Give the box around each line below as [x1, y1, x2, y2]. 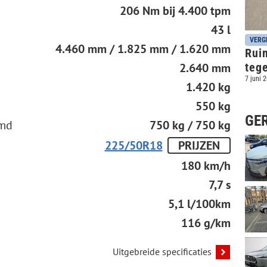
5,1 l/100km [167, 196, 231, 212]
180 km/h [181, 158, 231, 174]
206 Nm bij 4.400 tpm [119, 3, 231, 19]
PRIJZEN [178, 138, 220, 154]
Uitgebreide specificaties [112, 246, 212, 258]
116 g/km [181, 215, 231, 231]
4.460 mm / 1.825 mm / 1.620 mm [55, 41, 231, 57]
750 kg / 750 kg [149, 117, 231, 133]
